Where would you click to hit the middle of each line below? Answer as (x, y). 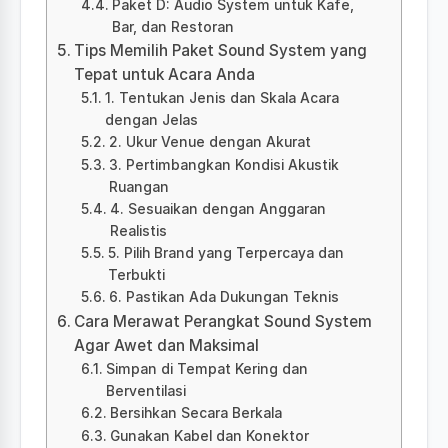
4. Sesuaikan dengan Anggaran (217, 208)
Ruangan (138, 186)
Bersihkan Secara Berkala (195, 412)
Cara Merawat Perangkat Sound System (223, 321)
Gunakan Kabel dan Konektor (209, 435)
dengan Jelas (151, 119)
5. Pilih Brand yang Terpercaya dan (225, 252)
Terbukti (136, 274)
